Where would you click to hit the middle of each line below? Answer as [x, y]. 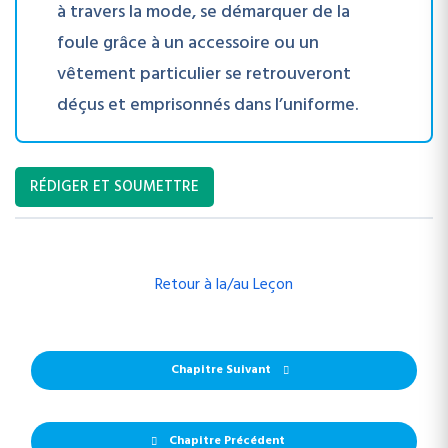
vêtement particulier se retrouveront [204, 74]
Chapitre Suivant [221, 370]
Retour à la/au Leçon [224, 285]
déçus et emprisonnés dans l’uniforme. [207, 105]
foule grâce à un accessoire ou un [188, 43]
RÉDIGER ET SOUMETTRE [114, 187]
